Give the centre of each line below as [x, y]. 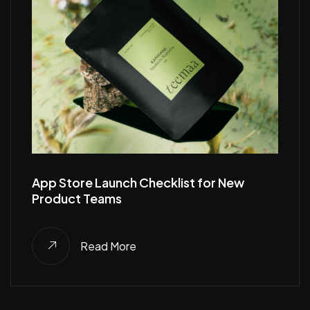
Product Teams [77, 199]
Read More [108, 246]
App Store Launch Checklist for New [138, 183]
